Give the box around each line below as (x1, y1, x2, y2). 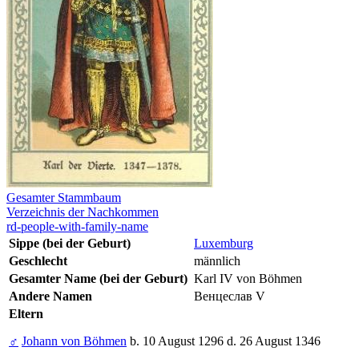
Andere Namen (9, 289, 92, 304)
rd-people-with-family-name (6, 220, 148, 234)
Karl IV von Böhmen (194, 272, 302, 286)
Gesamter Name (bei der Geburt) (9, 272, 188, 286)
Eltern (9, 307, 43, 321)
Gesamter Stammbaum (6, 191, 121, 205)
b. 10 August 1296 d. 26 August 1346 (127, 334, 321, 349)
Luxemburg (194, 236, 253, 251)
